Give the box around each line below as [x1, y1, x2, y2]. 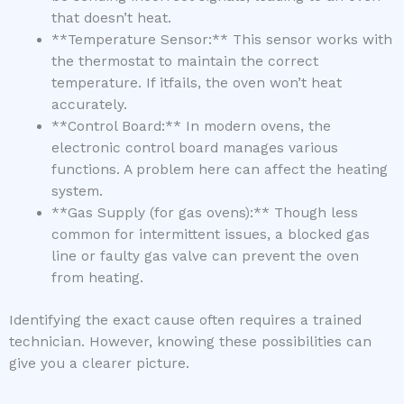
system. [50, 182, 103, 199]
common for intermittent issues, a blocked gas [50, 225, 370, 243]
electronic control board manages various [50, 139, 338, 156]
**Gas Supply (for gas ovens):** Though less [50, 204, 358, 221]
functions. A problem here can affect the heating [50, 161, 388, 178]
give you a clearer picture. [9, 354, 189, 372]
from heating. [50, 269, 143, 286]
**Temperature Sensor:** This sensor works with [50, 31, 392, 48]
